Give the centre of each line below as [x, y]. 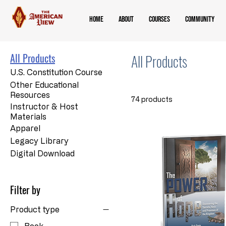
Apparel [25, 128]
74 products [152, 99]
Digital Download [42, 153]
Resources [30, 95]
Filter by [25, 189]
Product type [35, 209]
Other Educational [44, 84]
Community [200, 19]
